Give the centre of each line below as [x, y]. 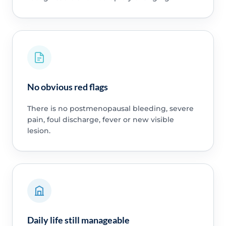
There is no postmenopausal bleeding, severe [110, 108]
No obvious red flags [67, 87]
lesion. [39, 130]
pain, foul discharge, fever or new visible [100, 119]
